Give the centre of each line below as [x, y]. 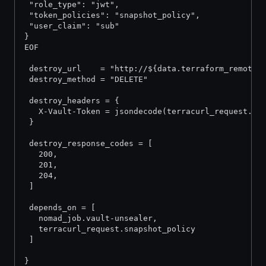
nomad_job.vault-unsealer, [91, 218]
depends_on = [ [60, 208]
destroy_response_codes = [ [88, 143]
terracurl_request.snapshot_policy [110, 229]
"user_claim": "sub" [72, 26]
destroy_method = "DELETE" [86, 79]
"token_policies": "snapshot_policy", [112, 15]
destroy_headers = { [72, 101]
